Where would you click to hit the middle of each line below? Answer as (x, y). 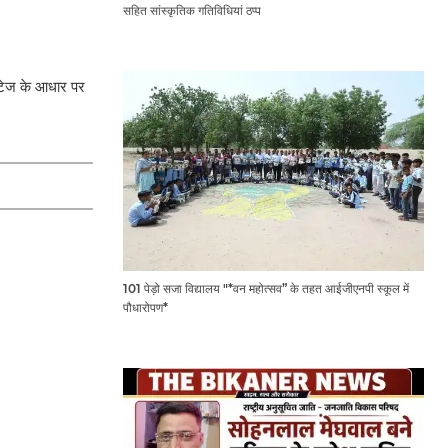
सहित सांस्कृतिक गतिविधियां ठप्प (191, 11)
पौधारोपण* (145, 308)
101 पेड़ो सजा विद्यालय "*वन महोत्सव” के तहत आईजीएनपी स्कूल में (265, 289)
